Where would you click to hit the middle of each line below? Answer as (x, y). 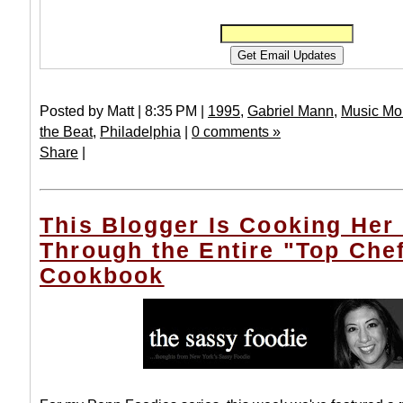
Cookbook (102, 276)
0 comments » (236, 132)
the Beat (66, 132)
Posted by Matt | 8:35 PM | (124, 111)
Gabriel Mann (291, 111)
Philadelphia (140, 132)
